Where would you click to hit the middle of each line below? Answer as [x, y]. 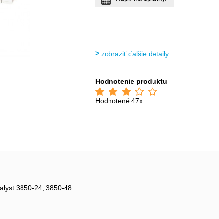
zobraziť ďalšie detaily [135, 54]
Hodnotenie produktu [131, 81]
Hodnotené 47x [119, 101]
